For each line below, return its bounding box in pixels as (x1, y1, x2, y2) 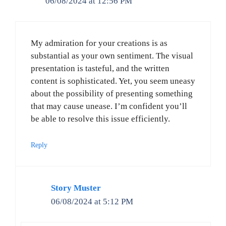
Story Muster (51, 183, 101, 193)
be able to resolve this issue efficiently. (31, 114, 170, 124)
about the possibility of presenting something (31, 89, 193, 99)
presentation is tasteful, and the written (31, 64, 169, 74)
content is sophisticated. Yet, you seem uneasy (31, 76, 195, 86)
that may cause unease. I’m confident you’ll (31, 101, 187, 111)
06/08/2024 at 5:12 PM (51, 196, 133, 206)
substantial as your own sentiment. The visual (31, 51, 193, 61)
